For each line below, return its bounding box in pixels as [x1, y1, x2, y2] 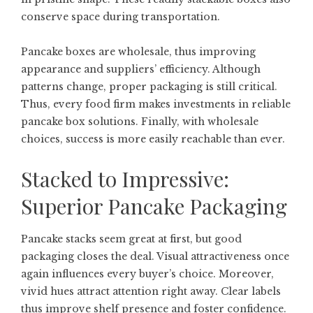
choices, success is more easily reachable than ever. [21, 132, 285, 145]
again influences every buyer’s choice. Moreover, [21, 267, 274, 280]
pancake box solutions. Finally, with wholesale [21, 115, 259, 128]
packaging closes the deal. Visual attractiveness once [21, 249, 289, 263]
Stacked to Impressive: [21, 164, 229, 193]
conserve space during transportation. [21, 10, 220, 23]
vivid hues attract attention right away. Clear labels [21, 284, 281, 298]
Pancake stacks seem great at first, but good [21, 232, 242, 245]
